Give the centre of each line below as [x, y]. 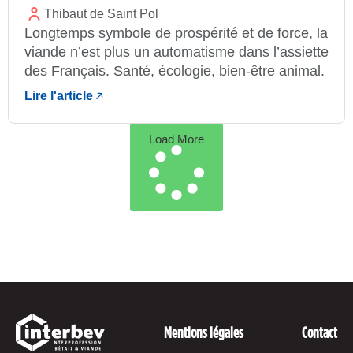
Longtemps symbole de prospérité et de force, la [176, 33]
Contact [320, 332]
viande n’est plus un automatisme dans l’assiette [176, 52]
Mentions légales [203, 332]
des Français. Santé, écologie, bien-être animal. [175, 71]
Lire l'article [59, 96]
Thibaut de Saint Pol [101, 14]
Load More [176, 139]
